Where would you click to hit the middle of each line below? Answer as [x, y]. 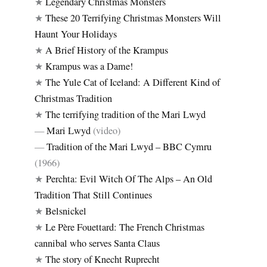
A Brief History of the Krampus [107, 50]
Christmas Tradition [74, 98]
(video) [106, 130]
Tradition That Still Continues [94, 195]
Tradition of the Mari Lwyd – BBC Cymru [129, 146]
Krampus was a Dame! [89, 66]
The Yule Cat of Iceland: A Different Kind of [133, 82]
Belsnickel [66, 211]
